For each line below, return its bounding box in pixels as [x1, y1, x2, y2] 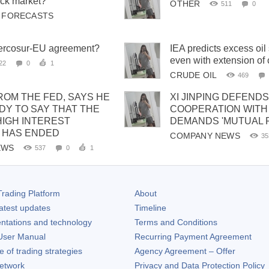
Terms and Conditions [134, 217, 217, 227]
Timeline [134, 203, 166, 213]
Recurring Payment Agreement [134, 232, 252, 241]
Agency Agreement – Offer [134, 246, 235, 256]
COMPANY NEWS [170, 131, 240, 141]
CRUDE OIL [170, 70, 217, 80]
